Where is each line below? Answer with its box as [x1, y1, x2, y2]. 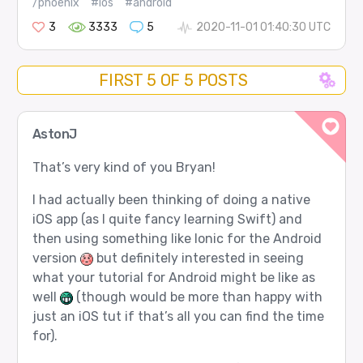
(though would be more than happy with [72, 288, 322, 305]
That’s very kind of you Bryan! [32, 159, 216, 175]
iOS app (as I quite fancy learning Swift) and [32, 211, 302, 227]
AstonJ [32, 126, 77, 142]
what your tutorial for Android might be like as [32, 269, 315, 285]
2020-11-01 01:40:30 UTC [196, 20, 331, 35]
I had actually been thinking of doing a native [32, 191, 310, 207]
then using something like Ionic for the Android [32, 230, 322, 246]
